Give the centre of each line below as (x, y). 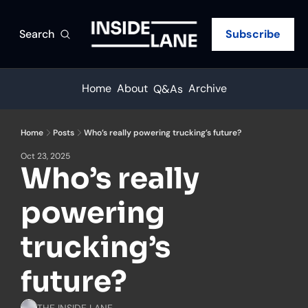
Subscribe (253, 34)
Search (37, 34)
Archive (207, 88)
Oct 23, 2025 (45, 156)
